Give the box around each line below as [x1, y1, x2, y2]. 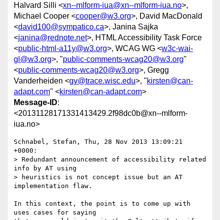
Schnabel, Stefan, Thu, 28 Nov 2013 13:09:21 [14, 138, 183, 146]
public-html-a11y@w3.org [18, 44, 107, 53]
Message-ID [14, 98, 57, 107]
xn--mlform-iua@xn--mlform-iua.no [63, 1, 182, 10]
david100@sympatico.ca [18, 23, 104, 31]
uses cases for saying [14, 209, 100, 217]
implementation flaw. [14, 182, 92, 190]
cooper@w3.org [76, 12, 131, 21]
